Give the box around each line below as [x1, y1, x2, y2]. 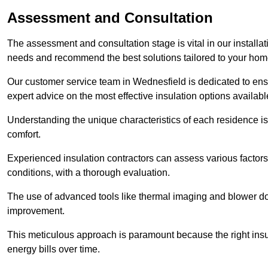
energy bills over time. [7, 244, 100, 255]
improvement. [7, 206, 65, 217]
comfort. [7, 129, 43, 140]
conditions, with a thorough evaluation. [7, 167, 172, 178]
